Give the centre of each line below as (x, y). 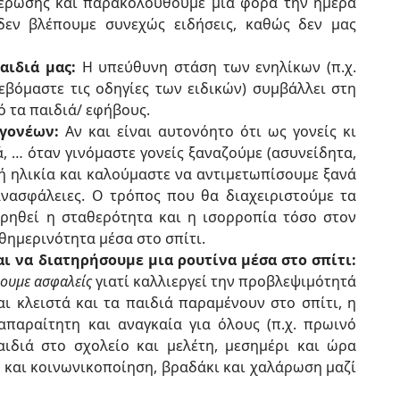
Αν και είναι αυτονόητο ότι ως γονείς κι (208, 131)
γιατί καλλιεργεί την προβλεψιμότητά (224, 281)
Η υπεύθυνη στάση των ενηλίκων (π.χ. (216, 67)
